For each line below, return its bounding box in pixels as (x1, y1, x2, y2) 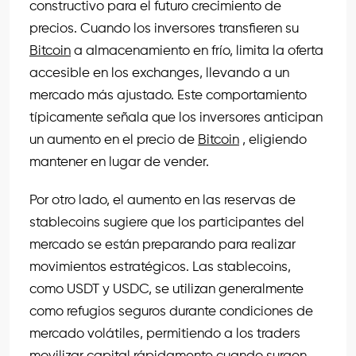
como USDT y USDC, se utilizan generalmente (29, 283, 304, 297)
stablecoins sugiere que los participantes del (29, 216, 304, 230)
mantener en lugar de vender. (29, 156, 209, 170)
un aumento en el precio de (29, 133, 198, 148)
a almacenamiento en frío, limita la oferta (74, 44, 323, 59)
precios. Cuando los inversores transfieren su (29, 22, 299, 37)
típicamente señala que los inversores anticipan (29, 111, 323, 126)
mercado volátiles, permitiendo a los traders (29, 327, 300, 342)
